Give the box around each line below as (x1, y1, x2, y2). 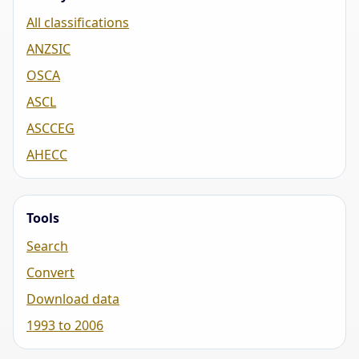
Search (26, 237, 68, 256)
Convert (26, 264, 75, 282)
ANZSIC (26, 40, 71, 58)
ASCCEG (26, 119, 75, 138)
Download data (26, 290, 119, 309)
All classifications (26, 14, 129, 32)
